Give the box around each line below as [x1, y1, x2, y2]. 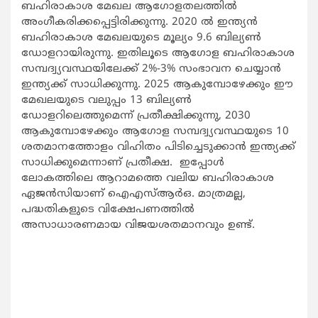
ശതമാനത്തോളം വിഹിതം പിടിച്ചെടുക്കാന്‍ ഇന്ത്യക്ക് [21, 141, 295, 155]
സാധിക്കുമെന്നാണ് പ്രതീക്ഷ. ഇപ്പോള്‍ [21, 156, 224, 170]
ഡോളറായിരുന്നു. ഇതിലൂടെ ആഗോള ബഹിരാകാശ [21, 47, 295, 61]
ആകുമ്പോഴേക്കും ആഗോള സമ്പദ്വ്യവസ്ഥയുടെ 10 [21, 125, 289, 139]
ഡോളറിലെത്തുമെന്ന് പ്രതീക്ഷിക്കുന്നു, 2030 [21, 109, 251, 124]
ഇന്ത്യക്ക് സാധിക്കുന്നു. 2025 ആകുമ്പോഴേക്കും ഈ [21, 78, 293, 92]
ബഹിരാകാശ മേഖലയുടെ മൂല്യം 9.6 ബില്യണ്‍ [21, 31, 261, 45]
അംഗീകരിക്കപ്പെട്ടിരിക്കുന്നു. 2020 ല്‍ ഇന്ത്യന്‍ [21, 16, 258, 30]
